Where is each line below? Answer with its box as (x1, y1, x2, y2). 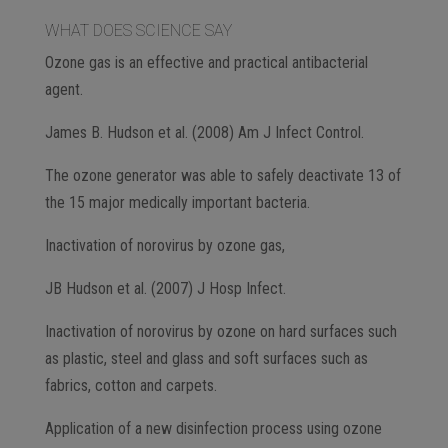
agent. (44, 79, 83, 99)
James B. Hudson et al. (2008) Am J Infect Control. (44, 122, 364, 142)
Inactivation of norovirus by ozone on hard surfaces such (44, 321, 397, 341)
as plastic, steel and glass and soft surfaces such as (44, 348, 368, 368)
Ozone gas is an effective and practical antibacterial (44, 52, 368, 72)
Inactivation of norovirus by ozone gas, (44, 235, 285, 255)
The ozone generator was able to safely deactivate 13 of (44, 165, 401, 185)
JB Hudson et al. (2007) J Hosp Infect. (44, 278, 286, 298)
